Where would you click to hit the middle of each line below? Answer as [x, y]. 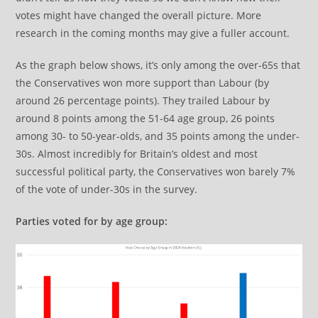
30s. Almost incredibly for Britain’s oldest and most [137, 154]
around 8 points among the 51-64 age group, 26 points [146, 118]
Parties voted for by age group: [92, 221]
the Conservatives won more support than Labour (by [143, 83]
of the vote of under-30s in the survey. [107, 189]
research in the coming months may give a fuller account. [153, 33]
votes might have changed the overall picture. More [139, 15]
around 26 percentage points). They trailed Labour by [143, 100]
